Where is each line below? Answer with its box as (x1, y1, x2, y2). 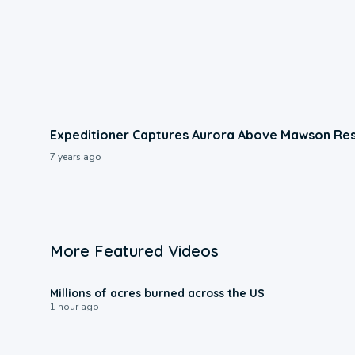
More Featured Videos (49, 240, 219, 261)
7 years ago (49, 150, 101, 163)
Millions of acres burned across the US (49, 285, 265, 300)
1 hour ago (49, 300, 99, 313)
